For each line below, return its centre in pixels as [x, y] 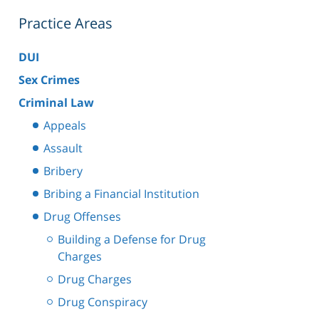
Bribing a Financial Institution [121, 194]
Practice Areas [66, 23]
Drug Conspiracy [103, 302]
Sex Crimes [49, 80]
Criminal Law [56, 103]
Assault [63, 148]
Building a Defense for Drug [132, 240]
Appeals [65, 126]
